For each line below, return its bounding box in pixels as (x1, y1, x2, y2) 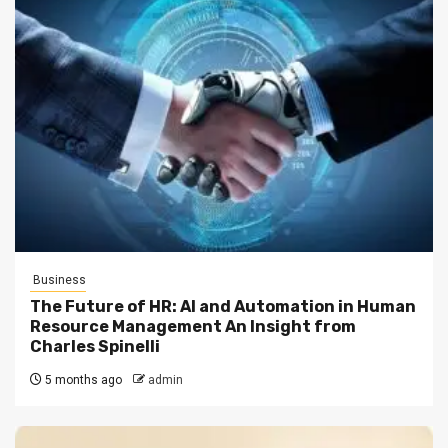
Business (30, 272, 86, 287)
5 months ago (42, 372, 122, 387)
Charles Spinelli (30, 336, 160, 356)
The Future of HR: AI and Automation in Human (30, 296, 416, 316)
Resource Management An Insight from (30, 316, 356, 336)
